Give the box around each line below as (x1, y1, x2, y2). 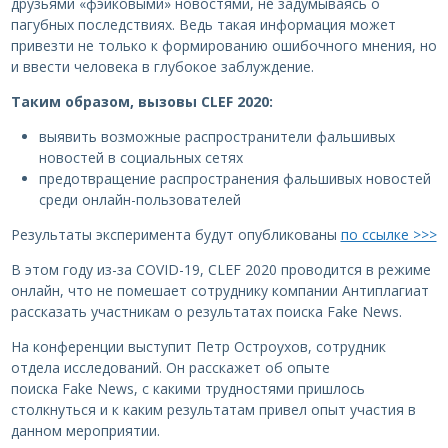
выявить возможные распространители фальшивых (38, 127, 395, 147)
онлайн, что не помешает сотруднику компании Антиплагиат (10, 281, 429, 301)
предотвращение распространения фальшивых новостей (38, 169, 431, 189)
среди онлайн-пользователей (38, 190, 241, 210)
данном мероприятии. (10, 421, 160, 441)
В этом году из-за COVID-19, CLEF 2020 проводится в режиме (10, 260, 431, 280)
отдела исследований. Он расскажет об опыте (10, 358, 330, 378)
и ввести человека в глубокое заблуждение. (10, 57, 314, 77)
